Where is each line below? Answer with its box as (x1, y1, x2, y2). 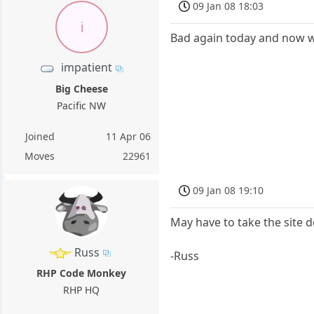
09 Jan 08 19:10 (193, 184, 264, 198)
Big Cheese (55, 81, 108, 95)
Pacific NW (57, 98, 107, 112)
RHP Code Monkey (36, 266, 127, 280)
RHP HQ (63, 282, 100, 296)
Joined (25, 129, 55, 143)
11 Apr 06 (106, 129, 151, 143)
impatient (61, 60, 113, 76)
